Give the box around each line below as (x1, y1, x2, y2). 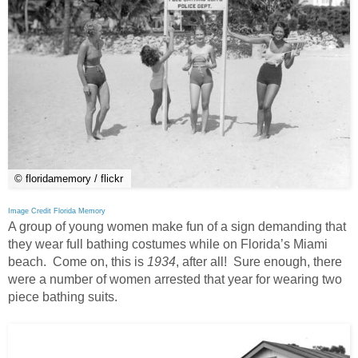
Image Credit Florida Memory (8, 206, 105, 215)
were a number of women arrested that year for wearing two (8, 272, 342, 286)
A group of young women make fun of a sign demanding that (8, 219, 346, 233)
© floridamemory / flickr (14, 172, 123, 185)
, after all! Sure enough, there (176, 254, 342, 268)
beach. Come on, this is (8, 254, 147, 268)
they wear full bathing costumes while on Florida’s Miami (8, 237, 328, 251)
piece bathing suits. (8, 289, 117, 304)
